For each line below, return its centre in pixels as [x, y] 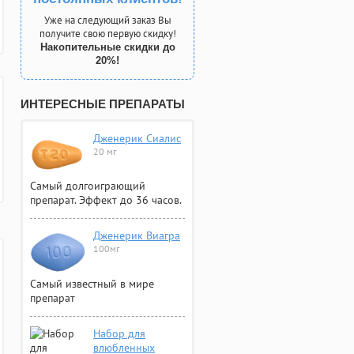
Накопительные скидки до [107, 47]
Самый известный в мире [92, 283]
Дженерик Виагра [137, 236]
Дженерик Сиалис [137, 138]
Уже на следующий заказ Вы [107, 20]
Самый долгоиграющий [88, 186]
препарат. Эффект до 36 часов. [106, 200]
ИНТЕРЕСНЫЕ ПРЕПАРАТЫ [103, 104]
